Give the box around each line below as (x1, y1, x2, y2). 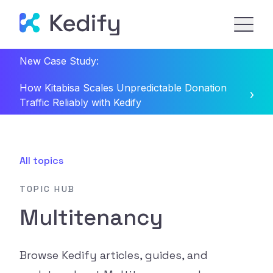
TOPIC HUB (19, 183, 76, 195)
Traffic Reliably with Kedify (19, 96, 141, 108)
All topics (19, 154, 63, 168)
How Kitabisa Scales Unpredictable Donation (19, 82, 227, 94)
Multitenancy (19, 204, 163, 232)
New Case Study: (19, 55, 102, 67)
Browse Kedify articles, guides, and (19, 248, 208, 263)
